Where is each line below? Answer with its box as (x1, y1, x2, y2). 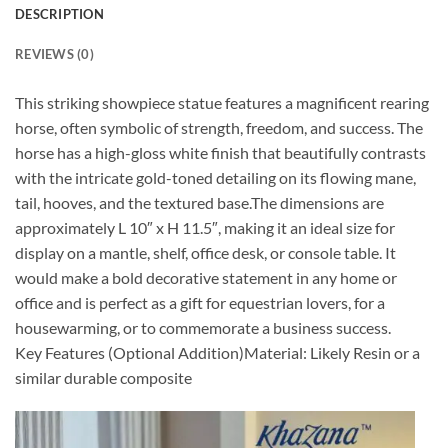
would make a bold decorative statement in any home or (15, 267, 397, 287)
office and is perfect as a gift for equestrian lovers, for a (15, 292, 385, 312)
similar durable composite (15, 367, 192, 387)
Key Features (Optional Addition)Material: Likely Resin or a (15, 342, 420, 362)
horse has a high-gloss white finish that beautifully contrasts (15, 142, 426, 162)
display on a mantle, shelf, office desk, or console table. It (15, 242, 396, 262)
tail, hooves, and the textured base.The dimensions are (15, 192, 384, 212)
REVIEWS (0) (15, 45, 94, 62)
